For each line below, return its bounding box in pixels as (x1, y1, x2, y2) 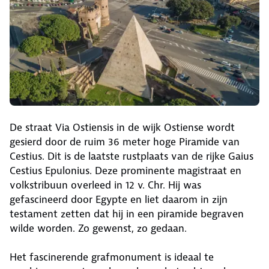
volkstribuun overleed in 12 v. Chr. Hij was (10, 178, 201, 192)
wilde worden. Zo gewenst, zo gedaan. (10, 222, 187, 235)
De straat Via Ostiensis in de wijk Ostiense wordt (10, 121, 235, 134)
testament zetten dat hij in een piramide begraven (10, 207, 244, 221)
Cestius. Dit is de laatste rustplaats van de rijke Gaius (10, 150, 253, 163)
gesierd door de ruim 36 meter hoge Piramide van (10, 135, 240, 149)
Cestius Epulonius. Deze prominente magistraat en (10, 164, 241, 178)
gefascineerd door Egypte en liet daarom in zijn (10, 193, 228, 207)
